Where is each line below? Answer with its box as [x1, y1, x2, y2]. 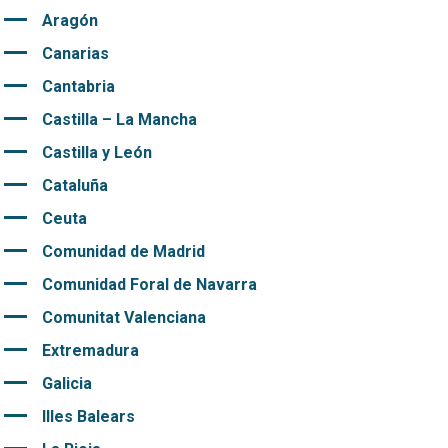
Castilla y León [41, 143, 152, 163]
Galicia [41, 374, 92, 394]
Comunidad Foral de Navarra [41, 275, 257, 295]
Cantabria [41, 77, 115, 97]
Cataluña [41, 176, 108, 196]
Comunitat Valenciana [41, 308, 206, 328]
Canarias [41, 44, 109, 64]
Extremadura [41, 341, 139, 361]
